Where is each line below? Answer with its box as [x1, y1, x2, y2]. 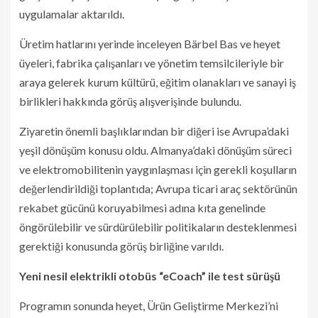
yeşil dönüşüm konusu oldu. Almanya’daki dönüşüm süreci [19, 143, 292, 157]
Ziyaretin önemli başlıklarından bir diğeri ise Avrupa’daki [19, 124, 289, 138]
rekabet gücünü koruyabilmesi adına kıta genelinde [19, 200, 265, 214]
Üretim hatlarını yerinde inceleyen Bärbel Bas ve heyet [19, 36, 280, 50]
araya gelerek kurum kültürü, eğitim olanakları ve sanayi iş [19, 75, 296, 89]
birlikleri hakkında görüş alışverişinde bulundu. [19, 94, 241, 108]
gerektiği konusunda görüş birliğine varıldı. [19, 238, 224, 253]
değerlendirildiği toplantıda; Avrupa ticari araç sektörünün [19, 181, 297, 195]
